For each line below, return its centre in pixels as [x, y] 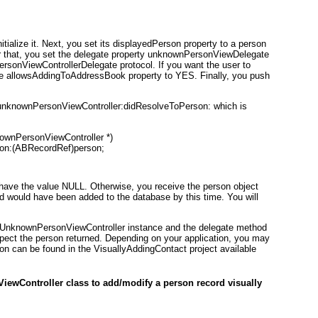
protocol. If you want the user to [184, 65]
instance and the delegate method [196, 227]
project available [221, 248]
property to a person [224, 44]
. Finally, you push [232, 76]
